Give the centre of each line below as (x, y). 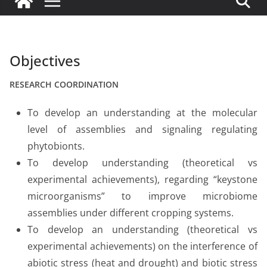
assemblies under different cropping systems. (131, 212)
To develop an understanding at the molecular (142, 112)
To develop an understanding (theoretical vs (142, 229)
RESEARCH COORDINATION (64, 84)
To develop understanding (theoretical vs (142, 162)
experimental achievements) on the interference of (142, 246)
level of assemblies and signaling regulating (142, 129)
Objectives (45, 60)
